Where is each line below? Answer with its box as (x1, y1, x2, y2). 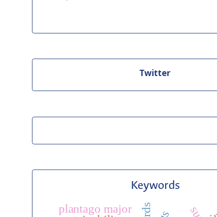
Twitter (139, 66, 171, 78)
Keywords (130, 179, 180, 192)
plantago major (58, 202, 133, 216)
